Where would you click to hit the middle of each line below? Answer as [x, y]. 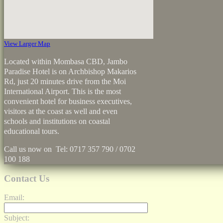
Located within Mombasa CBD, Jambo [66, 61]
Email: [14, 198]
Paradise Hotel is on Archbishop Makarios [70, 71]
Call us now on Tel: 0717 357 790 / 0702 [70, 149]
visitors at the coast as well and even [61, 111]
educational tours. [32, 131]
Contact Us [27, 178]
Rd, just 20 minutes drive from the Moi [65, 81]
